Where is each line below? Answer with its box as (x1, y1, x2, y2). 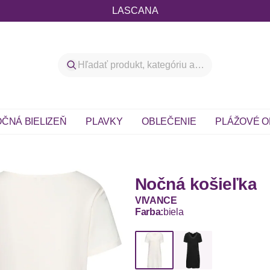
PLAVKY (86, 116, 123, 127)
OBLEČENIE (142, 116, 196, 127)
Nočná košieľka (135, 175, 257, 193)
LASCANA (111, 5, 159, 16)
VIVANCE (135, 195, 177, 206)
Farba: (135, 207, 164, 217)
